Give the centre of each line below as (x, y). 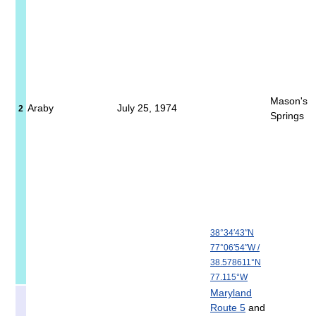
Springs (287, 116)
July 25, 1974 (147, 108)
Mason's (289, 101)
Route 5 (228, 308)
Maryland (231, 293)
